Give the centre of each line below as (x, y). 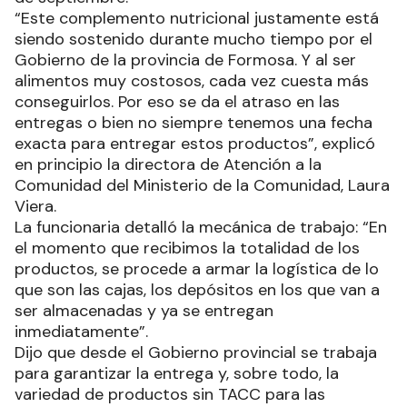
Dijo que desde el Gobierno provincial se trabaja (196, 352)
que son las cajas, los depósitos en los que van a (197, 289)
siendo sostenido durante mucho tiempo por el (194, 39)
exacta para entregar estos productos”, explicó (195, 143)
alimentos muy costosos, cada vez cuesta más (192, 80)
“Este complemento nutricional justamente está (197, 18)
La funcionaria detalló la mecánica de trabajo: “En (201, 227)
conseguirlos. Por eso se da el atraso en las (177, 101)
